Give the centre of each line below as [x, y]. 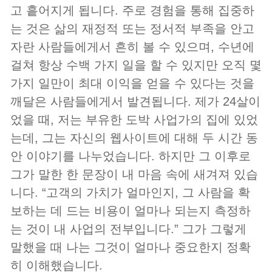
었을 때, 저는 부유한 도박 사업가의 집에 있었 [134, 120]
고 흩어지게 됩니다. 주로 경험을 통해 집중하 [132, 11]
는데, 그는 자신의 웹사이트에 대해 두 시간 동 [134, 138]
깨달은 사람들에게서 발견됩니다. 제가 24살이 [135, 102]
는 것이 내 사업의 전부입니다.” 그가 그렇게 [128, 229]
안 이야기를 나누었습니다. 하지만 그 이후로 [131, 156]
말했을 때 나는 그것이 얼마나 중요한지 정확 [131, 247]
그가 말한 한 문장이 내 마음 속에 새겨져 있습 [134, 175]
